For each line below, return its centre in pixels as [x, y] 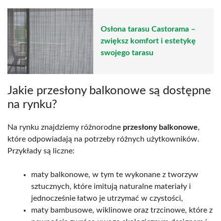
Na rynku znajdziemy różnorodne [65, 127]
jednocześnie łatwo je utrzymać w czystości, [107, 198]
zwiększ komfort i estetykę [148, 41]
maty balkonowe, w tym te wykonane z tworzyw [115, 174]
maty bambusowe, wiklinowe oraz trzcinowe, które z [122, 210]
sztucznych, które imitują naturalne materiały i [111, 186]
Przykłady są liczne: [41, 151]
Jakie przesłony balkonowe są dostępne [109, 91]
